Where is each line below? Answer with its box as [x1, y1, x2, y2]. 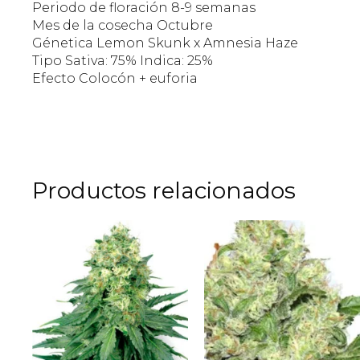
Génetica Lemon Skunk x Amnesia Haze [32, 35, 298, 51]
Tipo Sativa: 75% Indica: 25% [32, 53, 213, 69]
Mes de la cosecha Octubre [32, 18, 213, 34]
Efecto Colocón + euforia [32, 71, 198, 87]
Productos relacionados [32, 177, 296, 205]
